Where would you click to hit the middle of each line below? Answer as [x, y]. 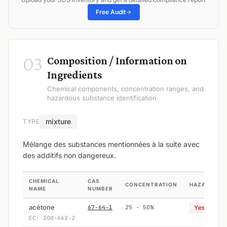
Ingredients [74, 74]
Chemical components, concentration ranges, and [125, 88]
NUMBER [100, 188]
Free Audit [110, 12]
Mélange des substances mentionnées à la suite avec [111, 144]
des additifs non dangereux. [69, 155]
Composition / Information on [117, 60]
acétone [42, 207]
